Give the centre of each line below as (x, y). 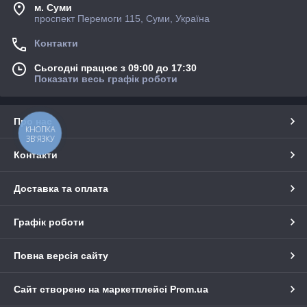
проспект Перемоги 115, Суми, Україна (122, 18)
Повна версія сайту (61, 255)
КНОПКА (40, 129)
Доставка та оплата (61, 188)
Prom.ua (189, 289)
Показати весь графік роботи (106, 78)
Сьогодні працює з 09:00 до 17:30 (115, 67)
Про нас (33, 121)
